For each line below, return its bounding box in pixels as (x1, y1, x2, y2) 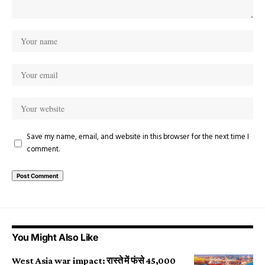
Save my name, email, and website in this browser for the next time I (27, 131, 249, 143)
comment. (27, 143, 60, 156)
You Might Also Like (12, 231, 99, 243)
